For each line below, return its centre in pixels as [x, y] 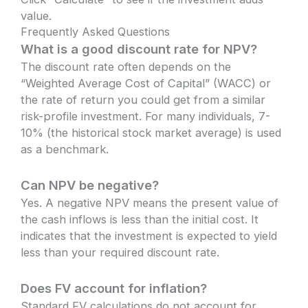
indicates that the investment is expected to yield [149, 235]
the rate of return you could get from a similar [143, 99]
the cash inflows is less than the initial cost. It [140, 219]
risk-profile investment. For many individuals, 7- [146, 116]
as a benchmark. [65, 149]
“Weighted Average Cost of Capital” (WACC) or [146, 83]
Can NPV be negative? [90, 185]
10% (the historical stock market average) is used [151, 132]
